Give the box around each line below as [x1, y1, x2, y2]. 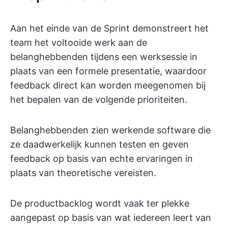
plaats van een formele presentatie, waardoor [10, 66, 207, 77]
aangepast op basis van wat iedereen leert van [10, 212, 211, 223]
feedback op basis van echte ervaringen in [10, 153, 193, 164]
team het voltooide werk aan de [10, 37, 147, 48]
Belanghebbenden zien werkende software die [10, 125, 211, 136]
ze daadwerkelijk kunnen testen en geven [10, 139, 189, 150]
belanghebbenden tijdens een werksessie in [10, 51, 197, 63]
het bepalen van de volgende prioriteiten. [10, 94, 187, 105]
